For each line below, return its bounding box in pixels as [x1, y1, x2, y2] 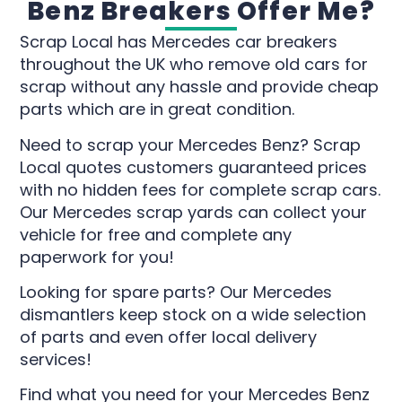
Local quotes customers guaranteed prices [20, 155, 368, 179]
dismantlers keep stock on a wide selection [20, 303, 367, 327]
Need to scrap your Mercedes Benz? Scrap [20, 133, 362, 156]
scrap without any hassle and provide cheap [20, 75, 380, 99]
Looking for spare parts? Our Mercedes [20, 281, 333, 304]
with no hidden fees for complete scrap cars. [20, 178, 381, 201]
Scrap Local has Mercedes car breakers [20, 31, 338, 54]
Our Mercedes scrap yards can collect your [20, 200, 368, 223]
